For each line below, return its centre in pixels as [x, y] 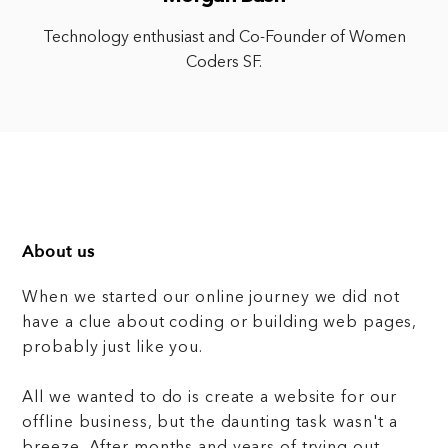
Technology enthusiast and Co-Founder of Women [224, 37]
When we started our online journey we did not [211, 298]
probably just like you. [112, 348]
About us [58, 251]
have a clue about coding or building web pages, [220, 323]
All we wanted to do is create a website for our [210, 398]
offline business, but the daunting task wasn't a [210, 423]
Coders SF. [224, 62]
